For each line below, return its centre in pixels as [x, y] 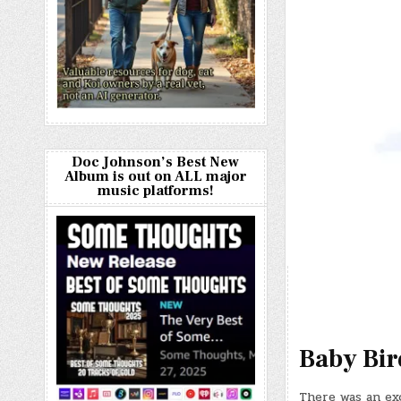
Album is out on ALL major [155, 176]
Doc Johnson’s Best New [156, 162]
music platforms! [155, 191]
